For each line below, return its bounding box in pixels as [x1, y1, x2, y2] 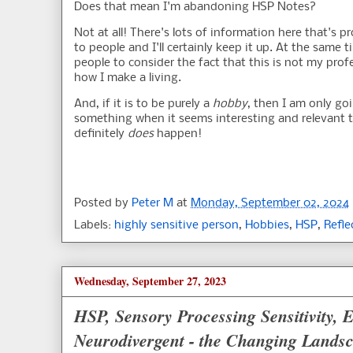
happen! [154, 128, 202, 141]
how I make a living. [74, 72, 181, 85]
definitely [74, 128, 128, 141]
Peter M [132, 197, 173, 210]
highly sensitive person [114, 219, 239, 232]
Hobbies [245, 219, 289, 232]
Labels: [74, 219, 114, 232]
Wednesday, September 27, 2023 [74, 273, 226, 290]
